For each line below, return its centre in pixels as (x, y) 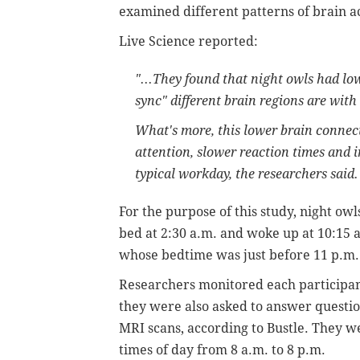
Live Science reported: (188, 41)
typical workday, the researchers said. (247, 174)
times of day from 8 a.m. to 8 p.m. (222, 350)
